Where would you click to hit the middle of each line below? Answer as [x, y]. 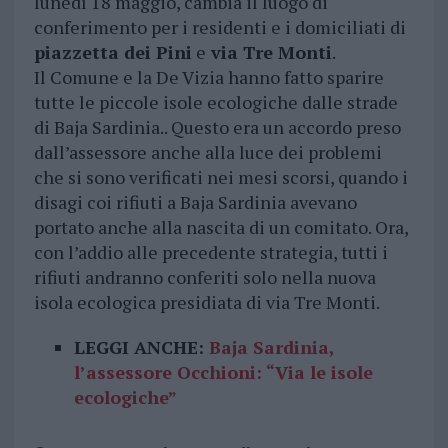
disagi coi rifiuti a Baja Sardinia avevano [195, 202]
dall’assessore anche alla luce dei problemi [207, 152]
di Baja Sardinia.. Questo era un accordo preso [217, 127]
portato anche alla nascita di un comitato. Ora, [220, 227]
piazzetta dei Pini [112, 52]
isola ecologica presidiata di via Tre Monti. [206, 302]
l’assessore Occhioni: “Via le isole [223, 372]
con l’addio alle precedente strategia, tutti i [210, 252]
